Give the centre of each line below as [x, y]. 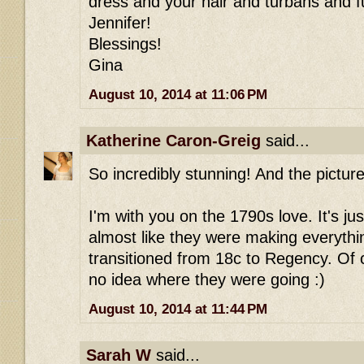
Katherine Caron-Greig [173, 141]
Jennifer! [120, 23]
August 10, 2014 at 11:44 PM [178, 310]
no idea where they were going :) [207, 279]
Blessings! [125, 44]
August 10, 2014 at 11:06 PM [178, 95]
